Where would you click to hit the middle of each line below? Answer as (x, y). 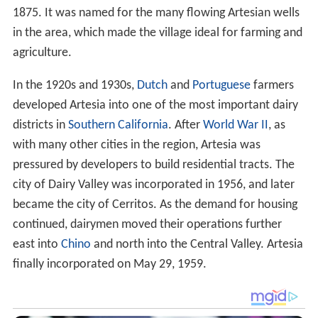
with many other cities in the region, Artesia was (136, 146)
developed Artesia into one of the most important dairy (155, 106)
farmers (272, 86)
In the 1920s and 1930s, (75, 86)
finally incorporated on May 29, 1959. (109, 265)
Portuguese (221, 86)
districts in (40, 126)
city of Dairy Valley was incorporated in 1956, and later (153, 185)
